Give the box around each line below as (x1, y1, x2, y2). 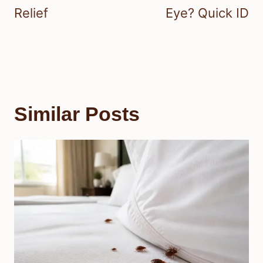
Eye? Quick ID (166, 5, 249, 21)
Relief (14, 5, 48, 21)
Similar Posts (14, 102, 140, 125)
